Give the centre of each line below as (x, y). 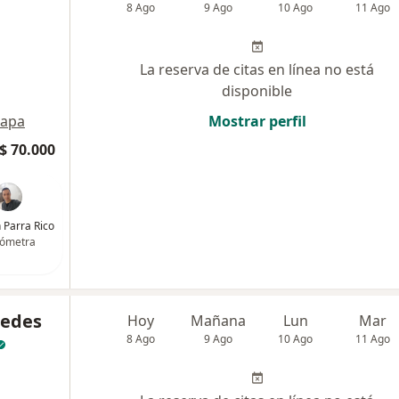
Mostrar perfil (257, 121)
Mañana (219, 321)
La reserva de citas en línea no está (257, 69)
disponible (257, 91)
